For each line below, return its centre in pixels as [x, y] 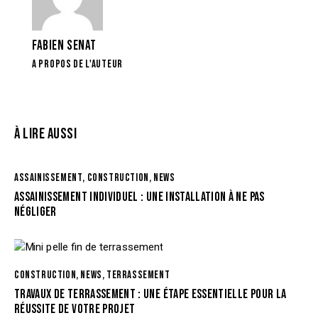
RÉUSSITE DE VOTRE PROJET [75, 309]
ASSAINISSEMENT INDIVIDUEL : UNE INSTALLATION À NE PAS [139, 197]
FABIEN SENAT [64, 46]
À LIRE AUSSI [45, 133]
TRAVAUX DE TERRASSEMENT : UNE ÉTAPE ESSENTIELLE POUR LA [150, 294]
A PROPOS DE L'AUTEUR [77, 65]
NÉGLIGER [35, 212]
